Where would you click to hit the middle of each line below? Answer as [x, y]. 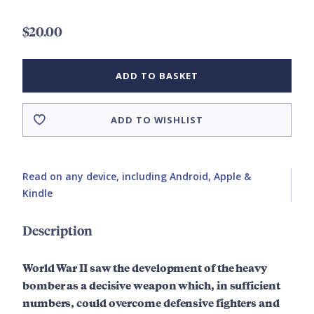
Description [57, 231]
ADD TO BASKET [157, 76]
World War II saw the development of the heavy [145, 268]
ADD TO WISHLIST [157, 120]
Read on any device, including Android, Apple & [137, 177]
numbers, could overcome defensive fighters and [151, 303]
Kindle [37, 193]
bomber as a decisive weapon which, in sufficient [151, 285]
